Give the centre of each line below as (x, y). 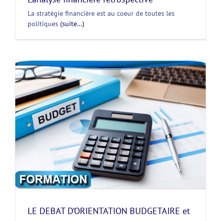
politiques (44, 24)
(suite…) (72, 24)
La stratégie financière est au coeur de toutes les (101, 14)
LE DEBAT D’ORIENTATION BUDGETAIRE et (109, 211)
